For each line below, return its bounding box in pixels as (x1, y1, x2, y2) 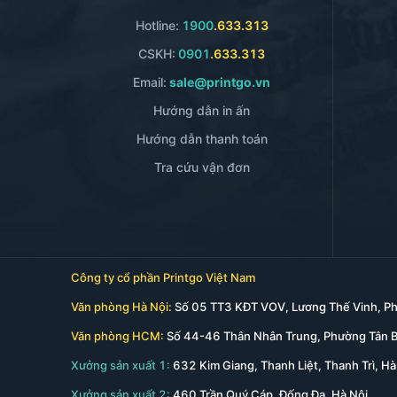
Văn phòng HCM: (71, 328, 167, 343)
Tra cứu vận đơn (153, 159, 250, 175)
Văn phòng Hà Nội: (71, 299, 175, 314)
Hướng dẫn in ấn (153, 102, 250, 118)
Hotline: (135, 17, 179, 33)
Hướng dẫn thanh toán (136, 130, 268, 146)
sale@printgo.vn (167, 74, 270, 90)
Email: (133, 74, 167, 90)
